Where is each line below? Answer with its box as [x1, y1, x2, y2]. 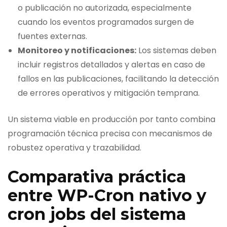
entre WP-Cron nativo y [8, 185, 206, 206]
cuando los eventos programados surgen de [18, 16, 194, 28]
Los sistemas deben [136, 45, 216, 57]
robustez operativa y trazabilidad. [8, 142, 141, 154]
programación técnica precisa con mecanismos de [8, 128, 212, 140]
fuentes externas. [18, 30, 87, 43]
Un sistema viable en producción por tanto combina [8, 113, 215, 126]
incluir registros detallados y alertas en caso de [18, 59, 205, 71]
